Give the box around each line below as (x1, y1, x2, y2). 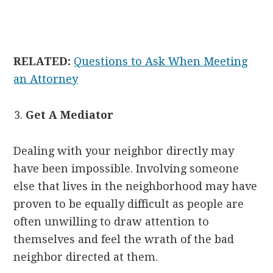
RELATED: (13, 55, 74, 68)
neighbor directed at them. (13, 250, 158, 264)
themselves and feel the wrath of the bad (13, 233, 235, 246)
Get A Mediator (26, 108, 114, 122)
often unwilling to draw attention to (13, 215, 210, 229)
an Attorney (13, 73, 79, 86)
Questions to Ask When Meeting (74, 55, 248, 68)
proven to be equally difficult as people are (13, 197, 244, 211)
